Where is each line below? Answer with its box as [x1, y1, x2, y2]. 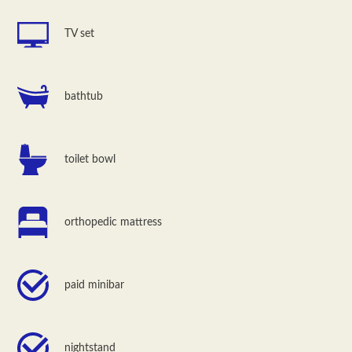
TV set [64, 27, 95, 39]
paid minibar [64, 279, 125, 291]
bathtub [64, 90, 104, 102]
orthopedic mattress [64, 216, 163, 228]
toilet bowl [64, 153, 116, 165]
